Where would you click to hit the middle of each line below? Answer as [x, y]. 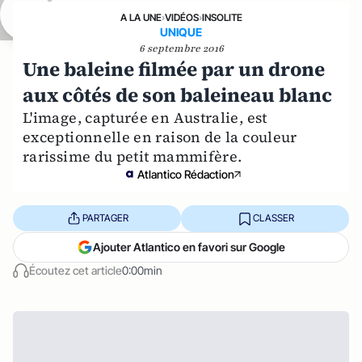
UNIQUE [181, 32]
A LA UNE [141, 17]
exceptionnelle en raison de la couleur [160, 137]
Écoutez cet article [76, 270]
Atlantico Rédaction [186, 174]
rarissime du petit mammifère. [133, 156]
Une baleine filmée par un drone [174, 69]
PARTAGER [105, 218]
